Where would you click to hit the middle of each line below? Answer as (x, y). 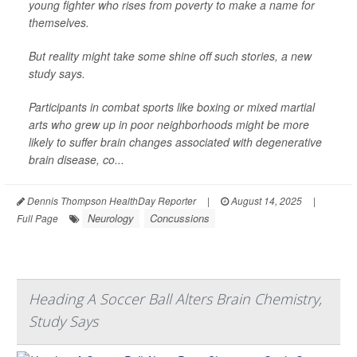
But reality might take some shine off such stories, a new (170, 55)
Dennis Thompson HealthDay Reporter (110, 200)
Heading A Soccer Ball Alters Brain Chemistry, (175, 298)
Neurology (111, 218)
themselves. (59, 22)
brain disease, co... (76, 159)
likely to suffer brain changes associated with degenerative (175, 141)
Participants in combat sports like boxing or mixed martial (172, 106)
